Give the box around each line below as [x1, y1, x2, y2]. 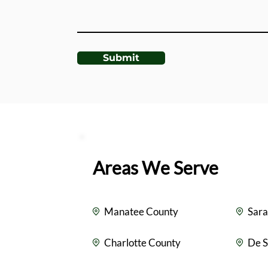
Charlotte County [104, 236, 181, 249]
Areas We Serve [93, 157, 218, 178]
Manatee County [104, 205, 178, 218]
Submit [103, 52, 139, 63]
